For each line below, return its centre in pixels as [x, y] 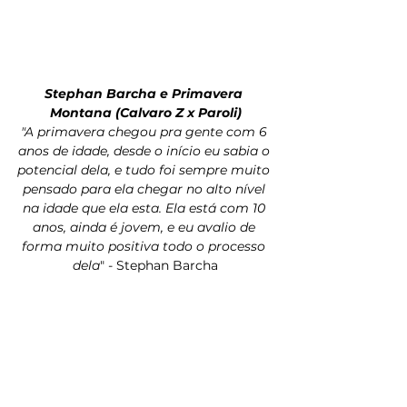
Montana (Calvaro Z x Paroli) [145, 113]
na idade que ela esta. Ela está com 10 [145, 208]
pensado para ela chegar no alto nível [145, 189]
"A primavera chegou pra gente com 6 [145, 132]
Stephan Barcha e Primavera [145, 94]
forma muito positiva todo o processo [145, 247]
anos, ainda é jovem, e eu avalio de [145, 228]
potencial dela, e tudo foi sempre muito [145, 170]
